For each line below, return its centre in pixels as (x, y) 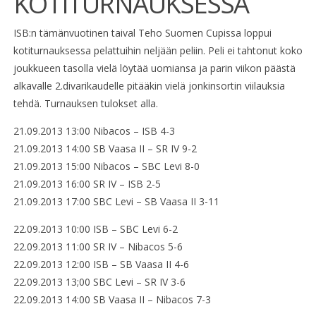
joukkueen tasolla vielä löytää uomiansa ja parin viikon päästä (154, 68)
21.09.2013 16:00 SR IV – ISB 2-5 (87, 184)
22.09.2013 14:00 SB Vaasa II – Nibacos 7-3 (112, 300)
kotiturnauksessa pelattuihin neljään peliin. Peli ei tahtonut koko (158, 51)
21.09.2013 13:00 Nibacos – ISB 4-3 (94, 131)
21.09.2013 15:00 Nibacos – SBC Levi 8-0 (106, 166)
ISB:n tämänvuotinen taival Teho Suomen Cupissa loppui (142, 33)
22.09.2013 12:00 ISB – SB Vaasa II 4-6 (101, 265)
